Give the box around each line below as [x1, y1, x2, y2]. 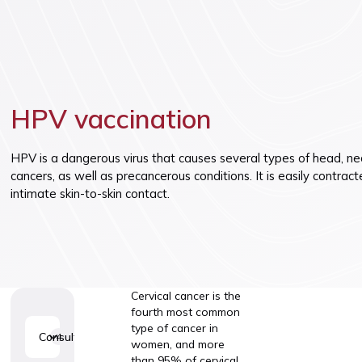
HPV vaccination [11, 103, 213, 136]
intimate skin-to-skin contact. [11, 185, 170, 201]
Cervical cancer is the [130, 288, 241, 302]
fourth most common [130, 304, 240, 318]
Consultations [39, 330, 110, 344]
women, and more [130, 336, 225, 351]
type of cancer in [130, 320, 218, 335]
